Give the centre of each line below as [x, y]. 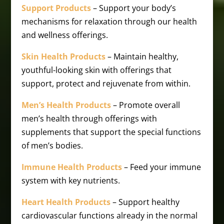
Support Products [56, 8]
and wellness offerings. [64, 35]
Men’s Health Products [66, 105]
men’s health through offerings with [89, 118]
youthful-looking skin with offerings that [96, 70]
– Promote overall [145, 105]
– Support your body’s [133, 8]
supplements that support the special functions [111, 132]
